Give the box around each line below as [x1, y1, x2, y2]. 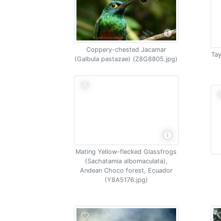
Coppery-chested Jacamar [86, 46, 166, 53]
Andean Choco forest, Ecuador [79, 167, 173, 174]
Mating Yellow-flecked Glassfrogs [75, 148, 177, 155]
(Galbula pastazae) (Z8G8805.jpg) [74, 55, 178, 63]
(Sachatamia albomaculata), [84, 157, 168, 165]
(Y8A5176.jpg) [104, 176, 148, 184]
